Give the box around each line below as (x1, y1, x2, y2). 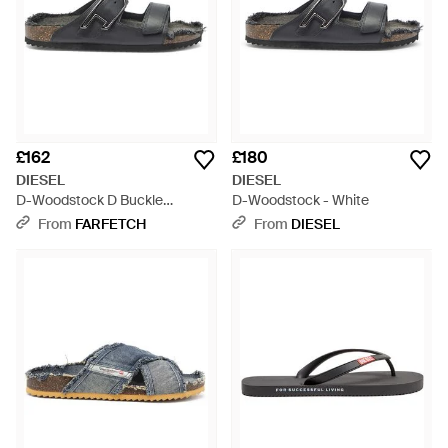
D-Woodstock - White (232, 191, 369, 209)
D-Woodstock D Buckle (16, 191, 163, 209)
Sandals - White (16, 211, 116, 229)
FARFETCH (75, 215, 146, 233)
